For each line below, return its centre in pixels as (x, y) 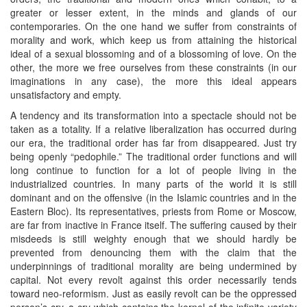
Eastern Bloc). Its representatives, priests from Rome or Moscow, (153, 211)
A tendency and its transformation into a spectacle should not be (153, 115)
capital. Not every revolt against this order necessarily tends (153, 279)
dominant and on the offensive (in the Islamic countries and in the (153, 197)
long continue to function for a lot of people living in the (153, 170)
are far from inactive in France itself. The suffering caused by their (153, 224)
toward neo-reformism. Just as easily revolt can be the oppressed (153, 293)
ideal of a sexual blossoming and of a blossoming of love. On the (153, 53)
